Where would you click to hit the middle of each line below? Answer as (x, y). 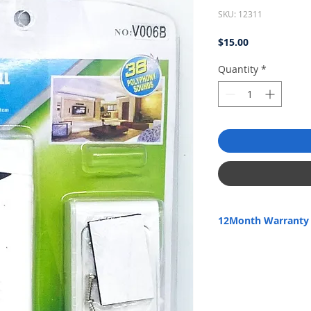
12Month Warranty (263, 220)
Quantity (238, 69)
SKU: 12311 (240, 14)
